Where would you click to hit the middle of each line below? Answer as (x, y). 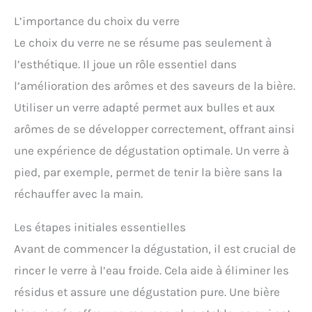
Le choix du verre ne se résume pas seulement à (143, 43)
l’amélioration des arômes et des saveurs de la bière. (155, 86)
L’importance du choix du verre (97, 21)
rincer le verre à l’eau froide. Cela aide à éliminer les (151, 271)
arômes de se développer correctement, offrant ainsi (154, 129)
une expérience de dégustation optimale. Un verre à (151, 151)
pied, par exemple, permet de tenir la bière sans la (148, 172)
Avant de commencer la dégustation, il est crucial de (155, 249)
